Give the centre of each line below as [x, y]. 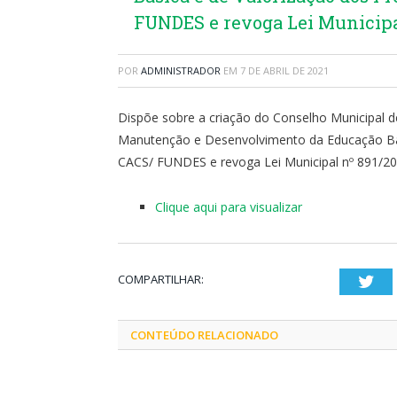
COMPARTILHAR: [161, 279]
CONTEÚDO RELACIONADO [204, 335]
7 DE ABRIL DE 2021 [284, 70]
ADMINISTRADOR [181, 70]
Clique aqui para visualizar [229, 206]
